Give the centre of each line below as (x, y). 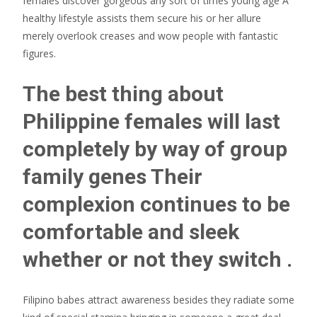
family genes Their (113, 177)
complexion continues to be (156, 204)
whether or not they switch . (157, 259)
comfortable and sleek (131, 232)
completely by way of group (155, 149)
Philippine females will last (151, 121)
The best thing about (123, 94)
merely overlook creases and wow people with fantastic (150, 36)
